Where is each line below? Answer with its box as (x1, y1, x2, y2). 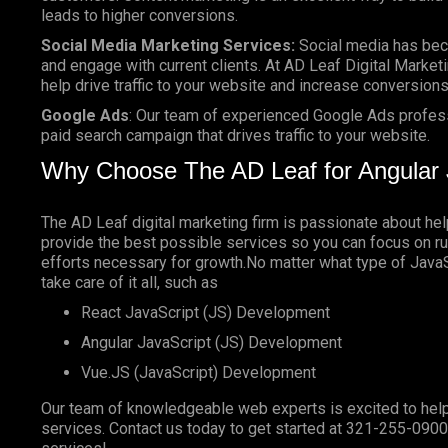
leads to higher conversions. (40, 5, 238, 25)
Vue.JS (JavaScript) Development (80, 362, 316, 382)
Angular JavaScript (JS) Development (80, 332, 346, 352)
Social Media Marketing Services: (40, 35, 295, 55)
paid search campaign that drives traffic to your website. (40, 125, 430, 145)
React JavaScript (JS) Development (80, 302, 334, 322)
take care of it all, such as (40, 272, 218, 292)
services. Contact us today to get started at (40, 418, 346, 438)
